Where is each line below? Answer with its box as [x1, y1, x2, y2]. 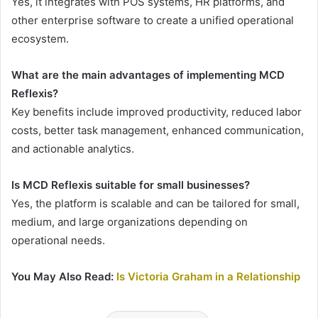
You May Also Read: [11, 269, 114, 283]
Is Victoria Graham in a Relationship [116, 269, 300, 283]
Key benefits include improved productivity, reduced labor [11, 104, 302, 119]
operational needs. [11, 233, 105, 247]
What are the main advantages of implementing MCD [11, 67, 285, 82]
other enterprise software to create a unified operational [11, 13, 294, 27]
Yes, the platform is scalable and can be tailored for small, [11, 196, 300, 210]
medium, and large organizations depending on [11, 214, 248, 229]
